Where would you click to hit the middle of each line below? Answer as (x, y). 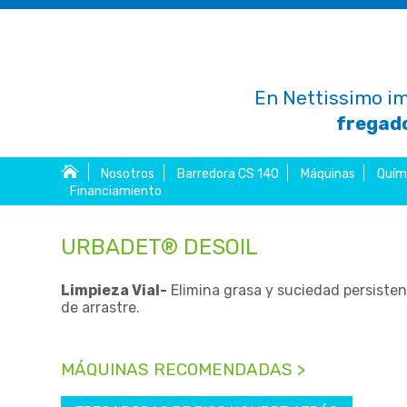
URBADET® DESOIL (160, 247)
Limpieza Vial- (114, 290)
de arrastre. (101, 307)
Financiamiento (115, 192)
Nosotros (128, 174)
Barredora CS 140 (228, 174)
